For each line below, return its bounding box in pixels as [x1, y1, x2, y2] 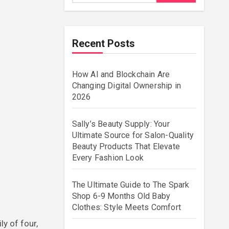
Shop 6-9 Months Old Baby [72, 191, 171, 201]
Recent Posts [72, 37, 135, 50]
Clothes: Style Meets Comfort [72, 202, 181, 212]
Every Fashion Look [72, 153, 144, 163]
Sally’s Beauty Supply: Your [72, 119, 170, 129]
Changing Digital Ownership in [72, 81, 181, 90]
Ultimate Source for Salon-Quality [72, 130, 194, 140]
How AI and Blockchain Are [72, 70, 170, 79]
